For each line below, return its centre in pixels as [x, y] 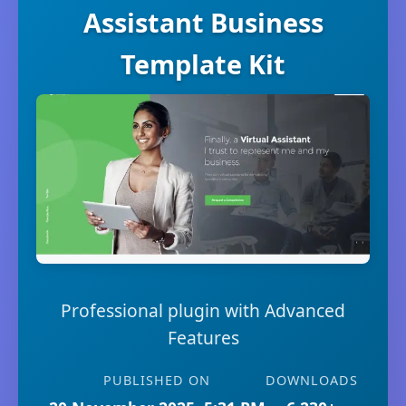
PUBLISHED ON [157, 381]
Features [203, 338]
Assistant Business [203, 22]
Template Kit [203, 64]
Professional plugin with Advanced [203, 311]
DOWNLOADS [311, 381]
